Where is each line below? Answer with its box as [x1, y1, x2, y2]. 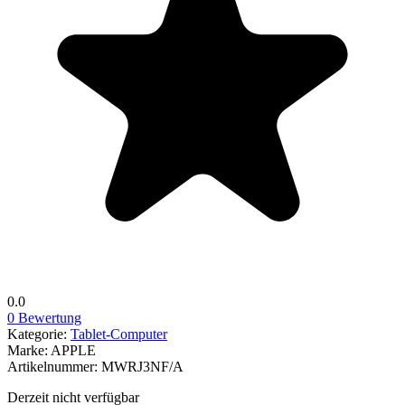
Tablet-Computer [71, 325, 167, 342]
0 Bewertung [7, 309, 81, 325]
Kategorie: [7, 325, 71, 342]
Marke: [7, 342, 51, 358]
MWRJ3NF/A [101, 358, 184, 374]
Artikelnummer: [7, 358, 101, 374]
